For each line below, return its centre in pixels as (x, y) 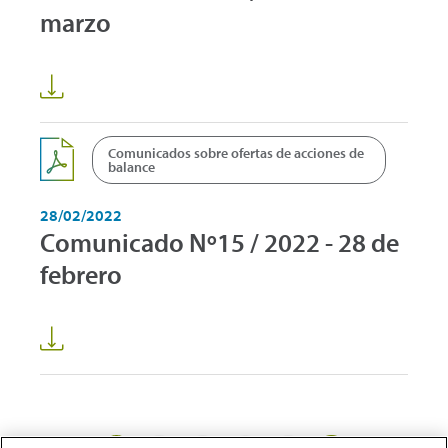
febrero (81, 274)
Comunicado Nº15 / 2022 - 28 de (219, 242)
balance (131, 166)
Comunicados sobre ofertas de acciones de (236, 152)
